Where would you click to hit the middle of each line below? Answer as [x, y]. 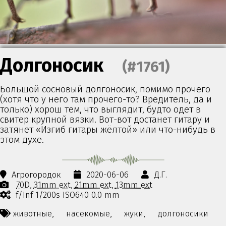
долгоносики [183, 213]
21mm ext [93, 185]
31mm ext [52, 185]
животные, [33, 213]
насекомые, [89, 213]
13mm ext [134, 185]
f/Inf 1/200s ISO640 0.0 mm [68, 195]
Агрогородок [37, 175]
